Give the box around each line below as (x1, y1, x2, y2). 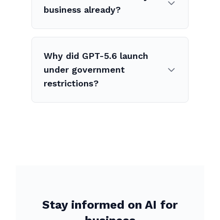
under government (44, 64, 125, 75)
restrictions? (44, 78, 99, 88)
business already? (44, 4, 121, 15)
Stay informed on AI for (42, 198, 178, 212)
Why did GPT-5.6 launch (44, 51, 148, 61)
